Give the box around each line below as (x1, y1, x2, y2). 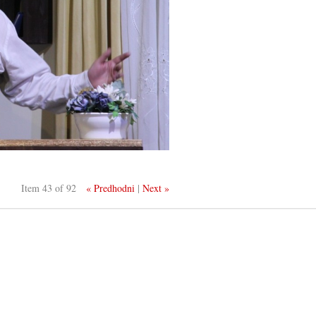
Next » (142, 181, 170, 195)
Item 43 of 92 (21, 181, 77, 195)
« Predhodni (86, 181, 135, 195)
